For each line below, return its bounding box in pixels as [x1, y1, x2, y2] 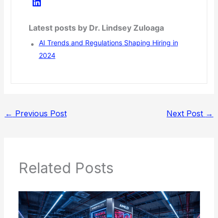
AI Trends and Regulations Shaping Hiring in [38, 38, 178, 47]
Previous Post [12, 108, 67, 118]
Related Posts [18, 159, 113, 177]
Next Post [166, 108, 206, 118]
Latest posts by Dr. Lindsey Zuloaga [28, 22, 164, 33]
